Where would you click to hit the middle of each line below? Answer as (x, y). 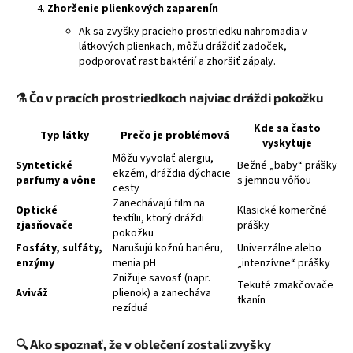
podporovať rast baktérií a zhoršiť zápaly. (177, 62)
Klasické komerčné (282, 211)
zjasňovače (45, 226)
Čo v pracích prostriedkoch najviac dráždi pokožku (176, 98)
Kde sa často (287, 129)
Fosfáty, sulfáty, (59, 249)
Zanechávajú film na (159, 204)
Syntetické (44, 166)
